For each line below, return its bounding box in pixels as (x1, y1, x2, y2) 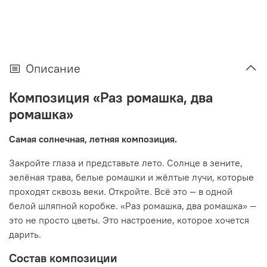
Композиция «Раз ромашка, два (9, 88, 213, 106)
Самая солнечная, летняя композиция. (9, 132, 177, 145)
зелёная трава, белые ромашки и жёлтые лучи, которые (9, 170, 254, 183)
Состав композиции (9, 250, 117, 265)
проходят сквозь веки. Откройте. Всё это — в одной (9, 185, 232, 197)
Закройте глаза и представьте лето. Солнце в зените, (9, 156, 243, 169)
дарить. (9, 228, 41, 240)
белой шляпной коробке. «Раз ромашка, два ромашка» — (9, 199, 256, 212)
